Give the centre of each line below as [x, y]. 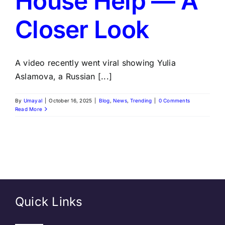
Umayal [33, 100]
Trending [141, 100]
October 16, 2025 [71, 100]
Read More [29, 109]
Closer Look [82, 29]
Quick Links [49, 202]
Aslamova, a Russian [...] [64, 76]
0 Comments [174, 100]
